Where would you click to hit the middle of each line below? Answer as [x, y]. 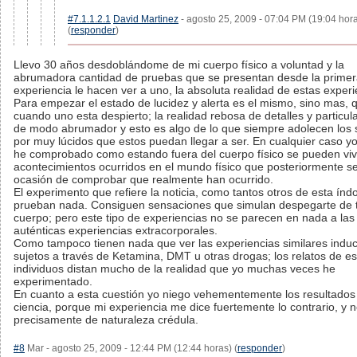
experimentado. [53, 281]
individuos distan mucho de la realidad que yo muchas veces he [175, 269]
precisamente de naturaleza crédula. [106, 320]
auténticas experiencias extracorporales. [116, 230]
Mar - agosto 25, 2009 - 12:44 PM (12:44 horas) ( [131, 348]
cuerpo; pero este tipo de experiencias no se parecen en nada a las [184, 218]
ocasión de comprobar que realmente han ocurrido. [143, 179]
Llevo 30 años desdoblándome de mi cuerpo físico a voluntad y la [179, 65]
